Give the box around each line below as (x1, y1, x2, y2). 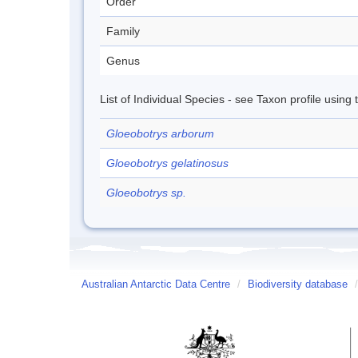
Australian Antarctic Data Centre (82, 279, 230, 290)
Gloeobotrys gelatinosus (106, 157, 229, 169)
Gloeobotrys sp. (106, 186, 186, 199)
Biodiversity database (248, 279, 348, 290)
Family (106, 25, 140, 38)
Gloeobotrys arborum (106, 127, 214, 140)
